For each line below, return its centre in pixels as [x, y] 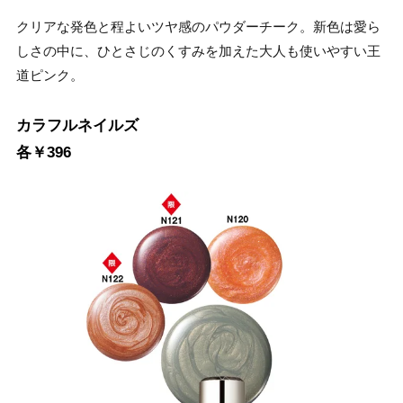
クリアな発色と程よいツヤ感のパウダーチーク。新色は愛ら [198, 27]
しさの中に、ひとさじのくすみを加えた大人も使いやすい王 [198, 51]
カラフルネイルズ [77, 126]
